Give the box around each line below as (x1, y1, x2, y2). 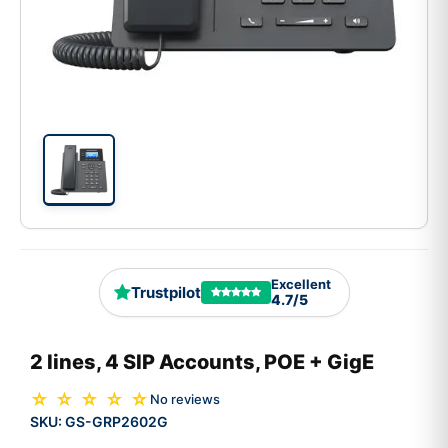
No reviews (150, 391, 220, 408)
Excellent (270, 276, 331, 293)
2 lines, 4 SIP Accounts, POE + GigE (30, 349, 374, 374)
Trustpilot (130, 283, 201, 303)
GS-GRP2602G (65, 412, 168, 430)
